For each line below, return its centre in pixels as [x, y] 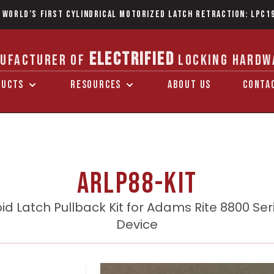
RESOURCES [96, 85]
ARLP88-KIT [137, 184]
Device [137, 224]
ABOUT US [189, 85]
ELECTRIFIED [131, 59]
